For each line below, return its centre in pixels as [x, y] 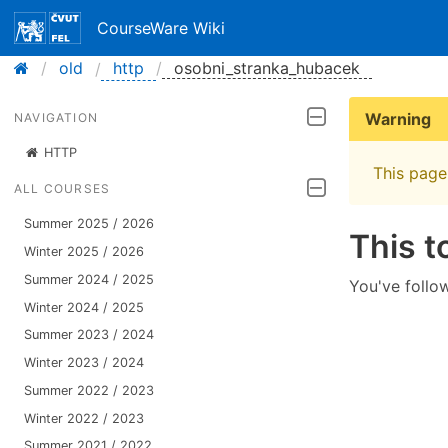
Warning [398, 119]
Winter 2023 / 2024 [83, 363]
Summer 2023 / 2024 [88, 335]
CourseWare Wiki [161, 28]
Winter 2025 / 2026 [83, 251]
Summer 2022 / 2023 [88, 390]
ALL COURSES [62, 188]
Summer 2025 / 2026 [88, 224]
